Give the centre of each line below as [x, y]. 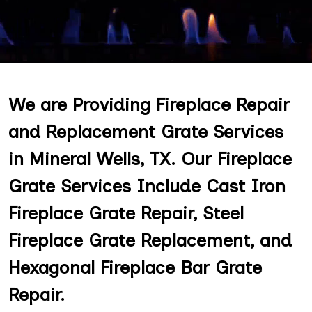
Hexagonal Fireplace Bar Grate [135, 267]
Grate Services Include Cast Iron [147, 186]
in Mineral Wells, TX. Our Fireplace [150, 159]
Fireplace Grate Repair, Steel [126, 213]
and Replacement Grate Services [146, 132]
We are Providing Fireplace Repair [149, 104]
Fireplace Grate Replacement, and [150, 240]
